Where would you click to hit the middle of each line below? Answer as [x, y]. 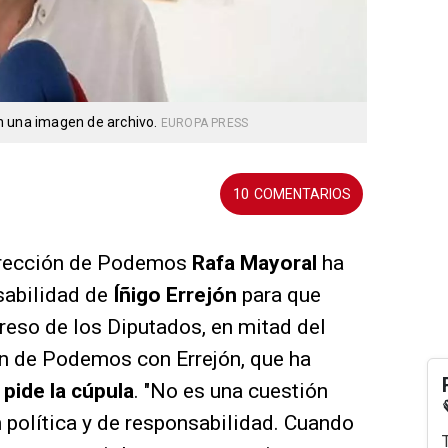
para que [279, 295]
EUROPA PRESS [204, 123]
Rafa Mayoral [254, 263]
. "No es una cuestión [231, 391]
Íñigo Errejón [175, 295]
